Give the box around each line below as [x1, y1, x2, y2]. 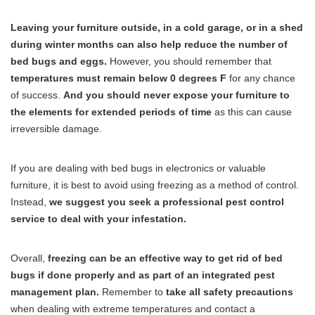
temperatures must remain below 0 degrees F [11, 72, 226, 84]
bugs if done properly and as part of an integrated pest [11, 269, 275, 281]
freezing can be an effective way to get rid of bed [48, 252, 283, 264]
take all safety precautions [166, 286, 293, 298]
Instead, [11, 196, 49, 208]
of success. [11, 89, 63, 101]
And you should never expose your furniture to [63, 89, 290, 101]
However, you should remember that [107, 56, 271, 67]
